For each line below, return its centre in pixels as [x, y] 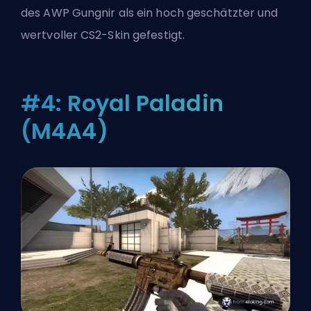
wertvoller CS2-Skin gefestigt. [103, 35]
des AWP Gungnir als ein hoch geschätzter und [150, 13]
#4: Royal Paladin [122, 103]
